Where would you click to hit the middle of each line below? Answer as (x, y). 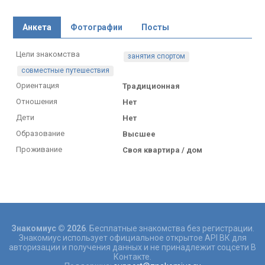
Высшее (139, 134)
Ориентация (38, 85)
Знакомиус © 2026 (48, 228)
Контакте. (132, 257)
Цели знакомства (48, 54)
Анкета (37, 27)
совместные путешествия (65, 70)
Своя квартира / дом (162, 150)
